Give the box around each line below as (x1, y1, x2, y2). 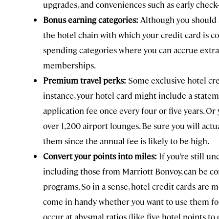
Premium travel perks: (43, 74, 126, 86)
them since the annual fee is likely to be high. (43, 135, 209, 146)
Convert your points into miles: (43, 150, 157, 161)
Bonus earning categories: (43, 14, 138, 25)
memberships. (43, 59, 96, 70)
